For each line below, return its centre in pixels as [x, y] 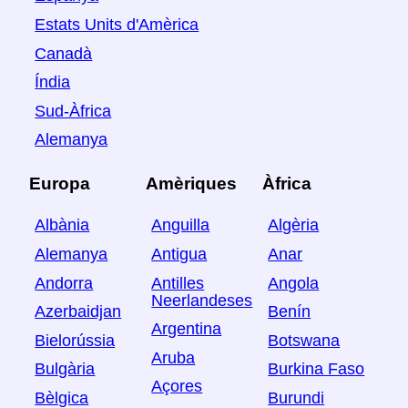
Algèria [294, 225]
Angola [294, 283]
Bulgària [65, 369]
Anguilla [181, 225]
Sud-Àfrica [73, 112]
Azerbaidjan [78, 312]
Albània [62, 225]
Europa [60, 183]
